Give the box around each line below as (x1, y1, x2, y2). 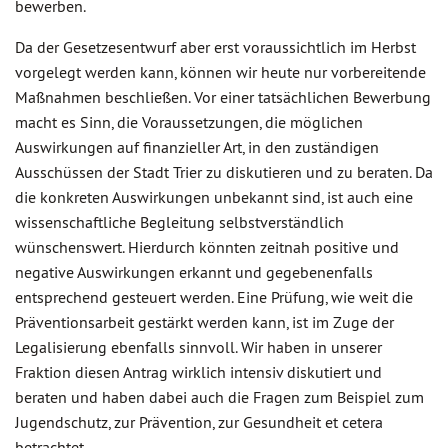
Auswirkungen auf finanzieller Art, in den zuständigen (15, 137, 379, 157)
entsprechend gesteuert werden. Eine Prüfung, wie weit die (15, 287, 413, 307)
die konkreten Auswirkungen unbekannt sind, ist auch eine (15, 187, 413, 207)
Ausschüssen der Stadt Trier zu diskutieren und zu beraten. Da (15, 162, 433, 182)
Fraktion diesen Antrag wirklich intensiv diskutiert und (15, 362, 382, 382)
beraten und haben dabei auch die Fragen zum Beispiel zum (15, 387, 424, 407)
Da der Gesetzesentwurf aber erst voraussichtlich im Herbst (15, 37, 416, 57)
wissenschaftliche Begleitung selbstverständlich (15, 212, 344, 232)
